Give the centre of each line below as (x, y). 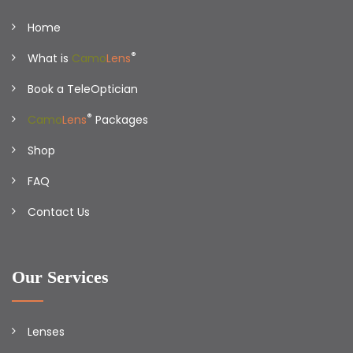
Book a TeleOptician (83, 89)
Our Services (60, 277)
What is (50, 58)
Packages (120, 120)
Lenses (46, 332)
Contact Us (59, 212)
